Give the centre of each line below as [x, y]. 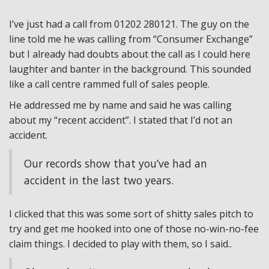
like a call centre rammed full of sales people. [109, 84]
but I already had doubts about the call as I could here [130, 54]
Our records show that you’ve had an [116, 163]
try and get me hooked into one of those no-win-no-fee [134, 229]
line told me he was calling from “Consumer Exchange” [131, 39]
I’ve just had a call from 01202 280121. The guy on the [129, 24]
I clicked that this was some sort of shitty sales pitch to [131, 214]
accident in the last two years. [99, 180]
